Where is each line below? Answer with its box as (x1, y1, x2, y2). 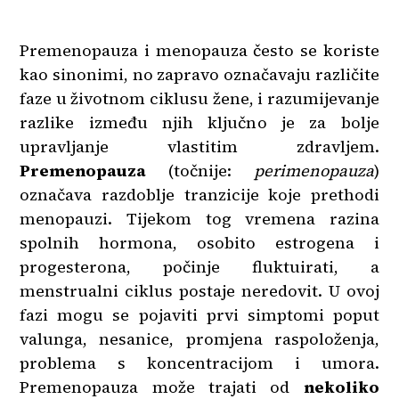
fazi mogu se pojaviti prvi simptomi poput (20, 304, 379, 326)
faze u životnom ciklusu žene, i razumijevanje (20, 87, 379, 110)
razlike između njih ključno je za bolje (20, 111, 379, 134)
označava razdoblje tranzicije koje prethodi (20, 183, 379, 206)
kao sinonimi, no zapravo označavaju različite (20, 63, 379, 85)
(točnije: (146, 159, 254, 182)
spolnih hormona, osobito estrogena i (20, 232, 379, 254)
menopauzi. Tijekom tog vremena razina (20, 208, 379, 230)
